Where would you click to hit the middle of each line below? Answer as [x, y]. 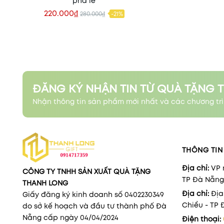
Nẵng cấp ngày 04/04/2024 [70, 217]
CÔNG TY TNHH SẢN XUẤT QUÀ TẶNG [86, 171]
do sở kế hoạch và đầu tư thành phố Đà [94, 206]
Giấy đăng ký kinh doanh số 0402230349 [93, 194]
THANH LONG [45, 183]
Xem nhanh [84, 21]
